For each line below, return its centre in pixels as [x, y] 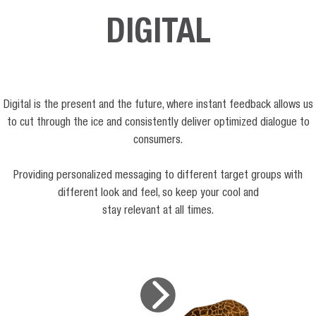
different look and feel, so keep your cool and [158, 194]
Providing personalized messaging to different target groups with [158, 177]
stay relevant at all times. [158, 212]
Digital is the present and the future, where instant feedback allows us [158, 106]
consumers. [158, 141]
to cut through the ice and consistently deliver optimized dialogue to [158, 124]
